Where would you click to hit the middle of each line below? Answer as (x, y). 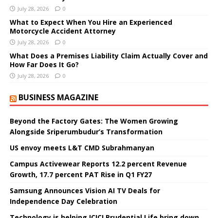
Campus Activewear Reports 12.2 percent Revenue (98, 163)
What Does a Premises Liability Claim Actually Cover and (109, 55)
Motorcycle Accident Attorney (63, 31)
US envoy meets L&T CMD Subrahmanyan (82, 147)
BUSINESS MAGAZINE (58, 97)
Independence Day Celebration (64, 201)
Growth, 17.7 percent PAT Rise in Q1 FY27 (81, 174)
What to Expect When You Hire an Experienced (91, 22)
